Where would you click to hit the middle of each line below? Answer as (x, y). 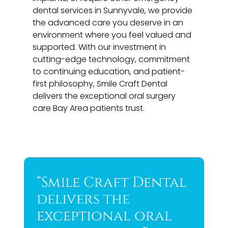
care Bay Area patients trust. (89, 108)
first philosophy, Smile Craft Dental (100, 83)
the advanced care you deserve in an (108, 22)
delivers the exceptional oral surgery (104, 96)
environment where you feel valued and (112, 35)
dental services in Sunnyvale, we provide (113, 10)
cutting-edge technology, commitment (111, 59)
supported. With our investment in (99, 47)
